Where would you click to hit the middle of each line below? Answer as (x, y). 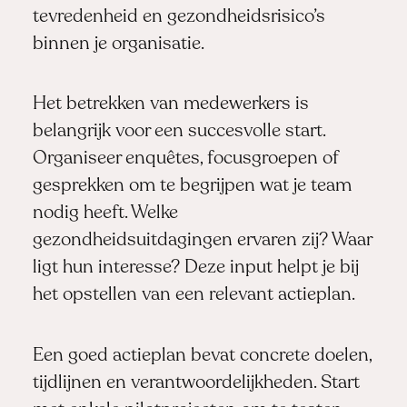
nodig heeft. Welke (105, 214)
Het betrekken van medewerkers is (170, 105)
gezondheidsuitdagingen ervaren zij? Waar (202, 241)
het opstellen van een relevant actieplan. (194, 296)
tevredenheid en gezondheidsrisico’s (179, 17)
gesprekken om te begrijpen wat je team (192, 187)
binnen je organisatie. (118, 44)
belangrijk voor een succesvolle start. (179, 132)
